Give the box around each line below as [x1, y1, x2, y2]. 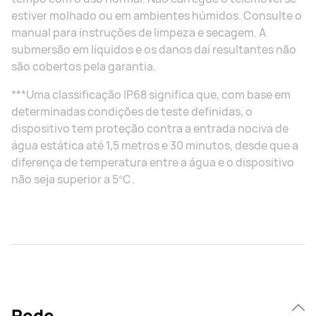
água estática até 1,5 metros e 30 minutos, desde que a [11, 138, 298, 153]
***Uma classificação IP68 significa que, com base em [11, 87, 291, 102]
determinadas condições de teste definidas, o [11, 104, 253, 119]
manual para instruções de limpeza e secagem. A [11, 25, 266, 40]
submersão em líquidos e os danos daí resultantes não [11, 42, 296, 57]
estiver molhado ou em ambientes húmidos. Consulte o [11, 8, 302, 23]
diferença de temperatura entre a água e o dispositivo [11, 154, 294, 170]
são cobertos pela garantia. [11, 59, 156, 74]
